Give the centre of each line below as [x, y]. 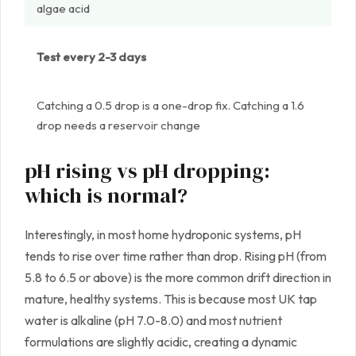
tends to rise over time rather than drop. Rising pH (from [176, 256]
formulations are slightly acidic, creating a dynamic [161, 342]
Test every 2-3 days [91, 57]
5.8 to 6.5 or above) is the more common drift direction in [178, 278]
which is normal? [106, 196]
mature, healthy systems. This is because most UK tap [171, 299]
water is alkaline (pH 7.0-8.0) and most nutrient [153, 321]
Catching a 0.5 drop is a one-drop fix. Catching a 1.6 [170, 106]
